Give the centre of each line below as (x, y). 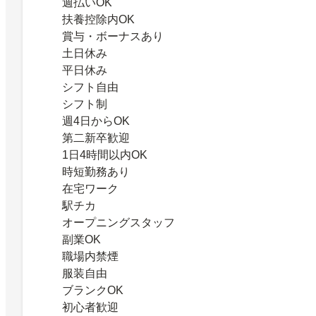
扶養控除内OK (98, 19)
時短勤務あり (96, 171)
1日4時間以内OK (105, 154)
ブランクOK (93, 290)
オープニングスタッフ (119, 222)
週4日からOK (96, 121)
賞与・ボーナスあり (113, 36)
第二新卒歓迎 (96, 138)
